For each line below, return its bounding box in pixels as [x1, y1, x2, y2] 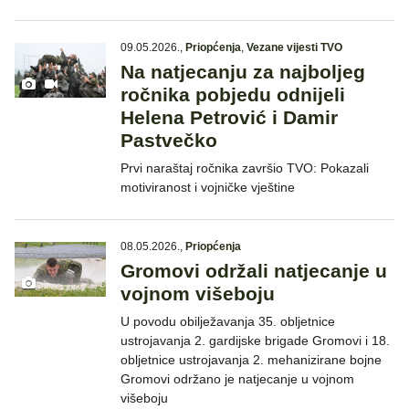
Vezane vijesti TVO [246, 41, 342, 55]
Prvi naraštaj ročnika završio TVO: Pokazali [121, 161, 369, 176]
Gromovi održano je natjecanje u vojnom [121, 372, 354, 387]
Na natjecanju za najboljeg [121, 61, 365, 83]
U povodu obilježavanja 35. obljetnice [121, 314, 335, 330]
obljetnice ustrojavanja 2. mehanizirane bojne [121, 352, 382, 368]
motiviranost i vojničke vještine [121, 180, 295, 195]
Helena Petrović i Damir [121, 107, 338, 129]
